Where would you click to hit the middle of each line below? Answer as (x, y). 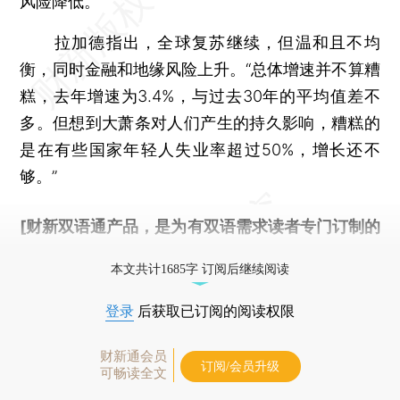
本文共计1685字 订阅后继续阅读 (200, 269)
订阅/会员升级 (240, 366)
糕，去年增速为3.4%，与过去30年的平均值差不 (200, 96)
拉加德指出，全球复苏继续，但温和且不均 (200, 42)
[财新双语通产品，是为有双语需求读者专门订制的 (200, 226)
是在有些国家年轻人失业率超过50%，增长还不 (200, 149)
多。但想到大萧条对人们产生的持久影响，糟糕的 (200, 122)
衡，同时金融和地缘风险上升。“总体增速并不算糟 (200, 69)
